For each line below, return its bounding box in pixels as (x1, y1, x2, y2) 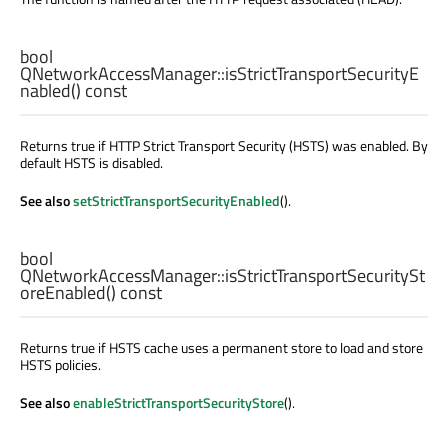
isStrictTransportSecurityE (225, 59, 419, 87)
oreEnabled (20, 279, 106, 307)
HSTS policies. (20, 354, 101, 376)
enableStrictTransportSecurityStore (73, 392, 284, 414)
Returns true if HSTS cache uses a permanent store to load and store (20, 337, 423, 359)
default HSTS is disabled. (20, 151, 163, 173)
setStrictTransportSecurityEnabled (73, 189, 280, 211)
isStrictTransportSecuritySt (225, 262, 425, 290)
